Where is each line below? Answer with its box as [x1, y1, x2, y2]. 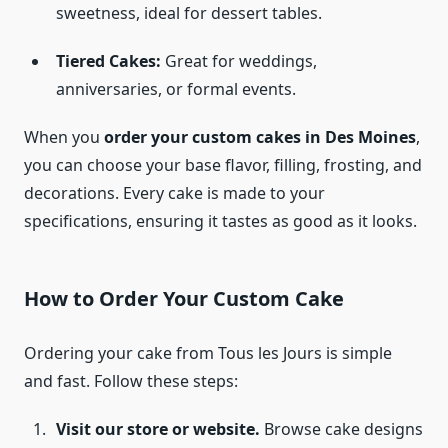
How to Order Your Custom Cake [24, 285, 344, 313]
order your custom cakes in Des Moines [104, 126, 416, 149]
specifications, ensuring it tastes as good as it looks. [24, 210, 417, 233]
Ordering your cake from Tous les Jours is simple [24, 342, 392, 365]
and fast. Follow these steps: [24, 370, 238, 393]
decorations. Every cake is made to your [24, 182, 325, 205]
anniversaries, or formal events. [56, 78, 296, 101]
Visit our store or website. [56, 418, 260, 441]
